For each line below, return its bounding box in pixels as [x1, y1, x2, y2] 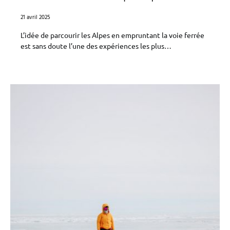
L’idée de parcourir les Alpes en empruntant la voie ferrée [21, 30, 204, 40]
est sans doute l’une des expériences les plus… [21, 41, 171, 50]
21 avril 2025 [21, 13, 50, 22]
